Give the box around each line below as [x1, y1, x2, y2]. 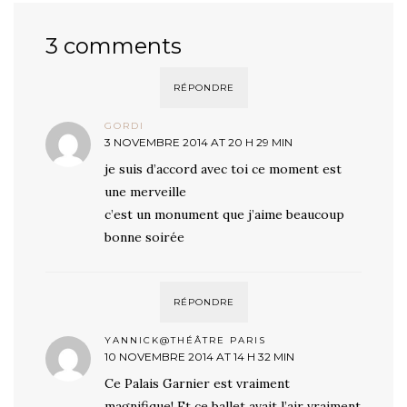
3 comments [45, 32, 182, 59]
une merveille [104, 183, 186, 200]
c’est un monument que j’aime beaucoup [104, 205, 344, 223]
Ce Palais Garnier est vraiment [104, 374, 290, 392]
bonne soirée [104, 228, 184, 245]
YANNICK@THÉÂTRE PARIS [104, 333, 266, 346]
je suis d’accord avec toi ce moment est [104, 160, 342, 177]
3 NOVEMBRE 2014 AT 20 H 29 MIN [104, 134, 293, 149]
